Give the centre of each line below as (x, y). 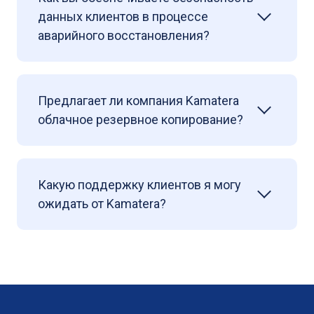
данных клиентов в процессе (123, 17)
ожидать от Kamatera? (102, 204)
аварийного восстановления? (124, 36)
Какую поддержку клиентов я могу (139, 185)
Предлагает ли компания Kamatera (138, 101)
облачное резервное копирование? (141, 120)
